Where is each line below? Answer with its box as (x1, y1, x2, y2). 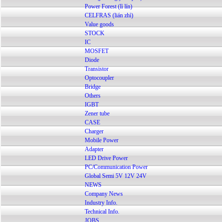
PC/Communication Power (84, 164, 148, 170)
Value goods (84, 21, 114, 28)
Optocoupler (84, 74, 114, 81)
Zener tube (84, 110, 110, 117)
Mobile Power (84, 137, 118, 144)
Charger (84, 128, 104, 135)
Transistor (84, 65, 109, 72)
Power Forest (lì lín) (84, 3, 132, 10)
